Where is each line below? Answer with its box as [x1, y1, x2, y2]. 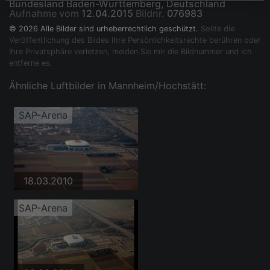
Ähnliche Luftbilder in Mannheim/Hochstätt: [9, 79, 206, 92]
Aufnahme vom [9, 7, 79, 19]
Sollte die [201, 24, 234, 33]
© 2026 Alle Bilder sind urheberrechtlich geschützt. [9, 24, 201, 33]
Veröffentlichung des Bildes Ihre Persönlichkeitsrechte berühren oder [9, 35, 261, 45]
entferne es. [9, 58, 52, 67]
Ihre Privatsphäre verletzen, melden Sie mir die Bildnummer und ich [9, 46, 252, 56]
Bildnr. [136, 7, 165, 19]
